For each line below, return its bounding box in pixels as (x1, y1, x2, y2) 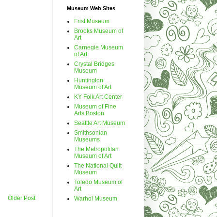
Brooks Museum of (74, 27, 123, 34)
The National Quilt (74, 162, 122, 169)
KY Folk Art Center (74, 93, 122, 100)
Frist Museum (74, 17, 109, 25)
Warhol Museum (74, 195, 117, 202)
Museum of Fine (74, 103, 116, 110)
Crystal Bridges (74, 60, 114, 67)
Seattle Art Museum (74, 119, 125, 126)
